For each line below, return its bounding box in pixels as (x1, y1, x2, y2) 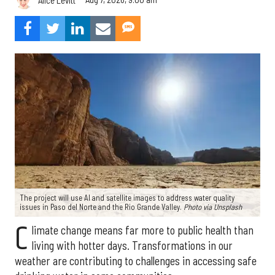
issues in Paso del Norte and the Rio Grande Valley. (20, 202, 184, 212)
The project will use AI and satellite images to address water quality (20, 193, 234, 203)
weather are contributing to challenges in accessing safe (15, 254, 257, 268)
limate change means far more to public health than (31, 223, 254, 238)
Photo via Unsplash (184, 202, 242, 212)
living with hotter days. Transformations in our (31, 239, 233, 253)
